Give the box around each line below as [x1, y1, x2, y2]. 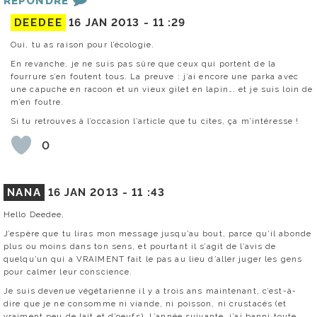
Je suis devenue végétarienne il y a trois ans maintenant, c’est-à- [4, 285, 296, 296]
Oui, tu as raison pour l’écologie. [11, 40, 155, 50]
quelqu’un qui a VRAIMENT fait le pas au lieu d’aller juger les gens [4, 253, 303, 264]
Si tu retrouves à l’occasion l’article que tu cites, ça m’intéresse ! [11, 116, 299, 127]
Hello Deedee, [4, 209, 65, 220]
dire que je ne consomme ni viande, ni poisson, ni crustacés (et [4, 298, 287, 309]
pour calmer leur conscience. [4, 266, 133, 277]
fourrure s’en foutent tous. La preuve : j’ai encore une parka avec [11, 71, 299, 82]
